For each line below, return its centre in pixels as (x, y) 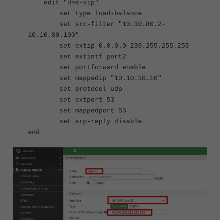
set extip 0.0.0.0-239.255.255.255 (109, 46)
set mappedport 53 (77, 110)
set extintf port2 (77, 56)
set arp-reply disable (85, 121)
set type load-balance (85, 13)
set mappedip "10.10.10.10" (95, 78)
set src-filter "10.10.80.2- (97, 24)
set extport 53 (71, 100)
